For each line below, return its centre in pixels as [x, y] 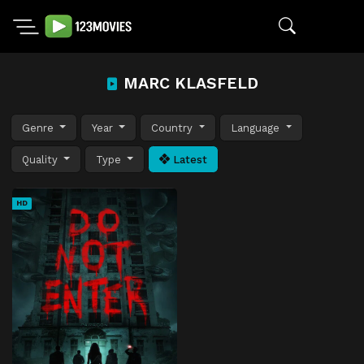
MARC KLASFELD [188, 83]
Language [257, 128]
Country [174, 128]
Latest [189, 159]
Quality [41, 159]
